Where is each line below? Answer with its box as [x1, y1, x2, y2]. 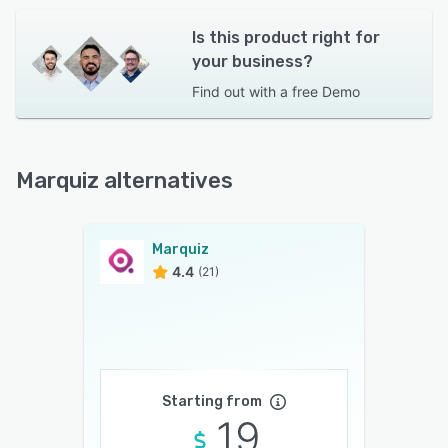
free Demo [291, 83, 360, 101]
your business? [191, 52, 313, 72]
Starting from [162, 393, 262, 411]
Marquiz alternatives [16, 167, 233, 195]
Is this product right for [191, 28, 380, 48]
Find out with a [191, 83, 288, 101]
